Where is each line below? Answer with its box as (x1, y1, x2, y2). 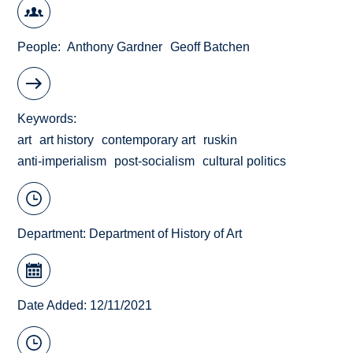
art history (39, 133, 95, 147)
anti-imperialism (17, 154, 107, 169)
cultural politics (203, 154, 287, 169)
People (17, 39, 58, 54)
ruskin (203, 133, 238, 147)
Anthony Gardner (67, 39, 163, 54)
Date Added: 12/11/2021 (17, 299, 153, 313)
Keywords (17, 112, 74, 126)
